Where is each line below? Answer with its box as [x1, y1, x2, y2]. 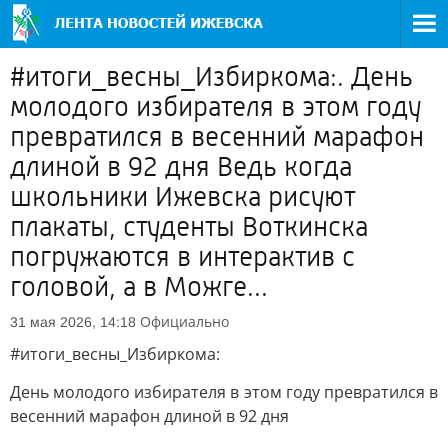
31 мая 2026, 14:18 [10, 314, 136, 330]
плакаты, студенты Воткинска [10, 211, 368, 243]
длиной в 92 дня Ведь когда [10, 151, 352, 183]
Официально [140, 312, 229, 331]
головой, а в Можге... [10, 271, 268, 303]
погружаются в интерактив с [10, 241, 355, 273]
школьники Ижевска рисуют [10, 181, 355, 213]
